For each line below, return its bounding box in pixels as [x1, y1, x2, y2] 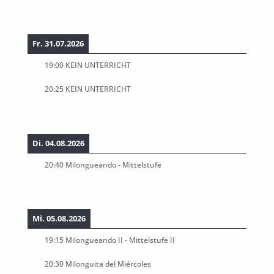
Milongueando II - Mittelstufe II [65, 235, 175, 245]
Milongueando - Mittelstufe [65, 159, 161, 169]
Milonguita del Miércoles [65, 259, 151, 268]
